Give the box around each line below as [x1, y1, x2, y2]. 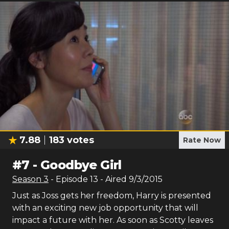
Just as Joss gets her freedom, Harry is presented [12, 191, 211, 200]
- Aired [98, 174, 127, 184]
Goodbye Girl [40, 157, 122, 172]
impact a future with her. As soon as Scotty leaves [12, 215, 213, 225]
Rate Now [183, 135, 221, 145]
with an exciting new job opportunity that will [12, 203, 198, 213]
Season [12, 174, 43, 184]
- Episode [51, 174, 90, 184]
